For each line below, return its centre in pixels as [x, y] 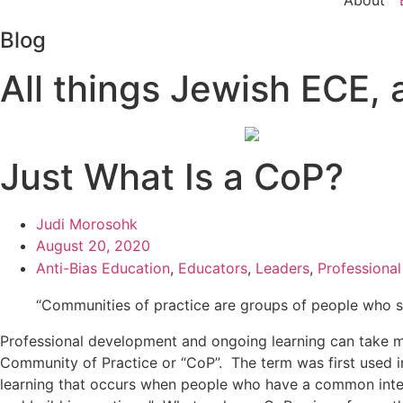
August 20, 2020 [93, 245]
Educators [213, 268]
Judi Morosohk [87, 224]
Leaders [282, 268]
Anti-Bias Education [103, 268]
